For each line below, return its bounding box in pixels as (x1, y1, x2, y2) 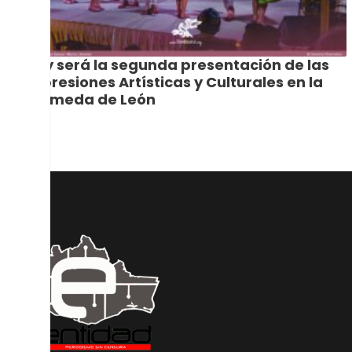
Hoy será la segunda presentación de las (25, 55, 329, 75)
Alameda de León (25, 90, 156, 110)
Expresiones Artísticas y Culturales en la (25, 72, 323, 93)
